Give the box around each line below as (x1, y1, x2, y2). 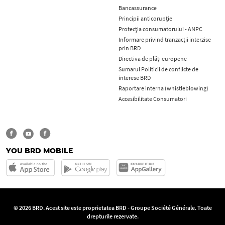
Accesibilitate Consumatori (119, 95, 187, 103)
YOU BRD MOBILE (6, 146, 73, 156)
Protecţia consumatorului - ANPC (119, 25, 202, 33)
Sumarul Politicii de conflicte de (119, 65, 198, 73)
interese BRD (119, 74, 151, 82)
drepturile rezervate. (86, 212, 139, 220)
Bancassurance (119, 4, 157, 12)
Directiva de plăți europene (119, 55, 187, 63)
